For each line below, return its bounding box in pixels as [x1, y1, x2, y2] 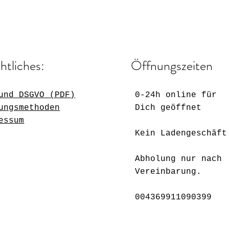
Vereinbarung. [135, 167, 202, 176]
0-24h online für [135, 90, 217, 100]
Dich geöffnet [135, 103, 202, 112]
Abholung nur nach [135, 154, 222, 164]
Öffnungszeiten [131, 56, 213, 75]
